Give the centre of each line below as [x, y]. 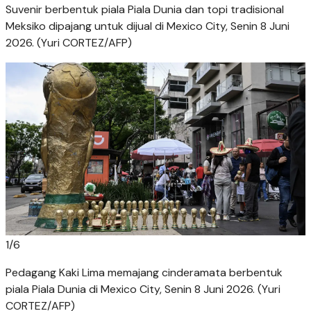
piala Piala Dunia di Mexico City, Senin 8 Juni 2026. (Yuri [143, 289]
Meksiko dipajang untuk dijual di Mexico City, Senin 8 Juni [148, 26]
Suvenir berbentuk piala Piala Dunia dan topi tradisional [145, 9]
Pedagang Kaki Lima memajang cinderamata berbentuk [144, 272]
